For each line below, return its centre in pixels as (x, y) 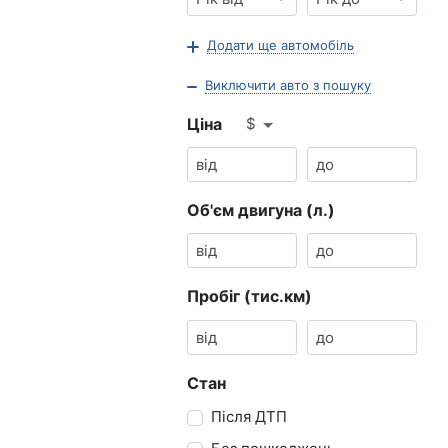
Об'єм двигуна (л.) (261, 210)
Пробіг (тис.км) (249, 296)
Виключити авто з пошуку (288, 85)
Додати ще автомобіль (280, 45)
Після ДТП (254, 416)
